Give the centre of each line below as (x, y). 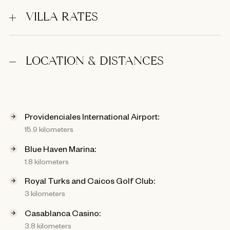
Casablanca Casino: (63, 212)
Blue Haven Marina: (60, 148)
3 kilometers (45, 193)
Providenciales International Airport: (92, 116)
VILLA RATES (62, 18)
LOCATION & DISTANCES (95, 62)
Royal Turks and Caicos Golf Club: (90, 180)
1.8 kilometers (47, 161)
